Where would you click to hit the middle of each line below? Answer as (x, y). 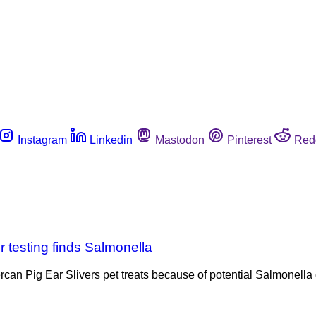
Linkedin (111, 140)
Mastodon (180, 140)
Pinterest (249, 140)
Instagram (42, 140)
